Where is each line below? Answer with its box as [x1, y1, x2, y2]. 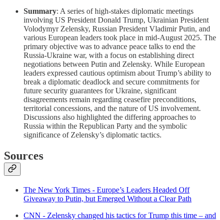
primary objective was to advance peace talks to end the [24, 42, 195, 51]
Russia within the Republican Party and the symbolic [24, 122, 187, 131]
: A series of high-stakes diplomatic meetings [56, 7, 193, 16]
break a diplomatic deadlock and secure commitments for [24, 78, 199, 86]
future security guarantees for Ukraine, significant [24, 86, 176, 95]
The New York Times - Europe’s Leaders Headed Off [24, 186, 190, 194]
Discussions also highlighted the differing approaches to [24, 113, 196, 122]
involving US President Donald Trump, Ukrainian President [24, 16, 209, 25]
